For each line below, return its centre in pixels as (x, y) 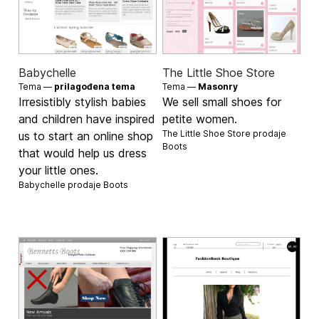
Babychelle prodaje (61, 184)
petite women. (200, 119)
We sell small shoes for (222, 101)
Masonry (218, 86)
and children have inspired (87, 119)
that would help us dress (83, 153)
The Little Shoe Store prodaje (224, 133)
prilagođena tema (95, 86)
